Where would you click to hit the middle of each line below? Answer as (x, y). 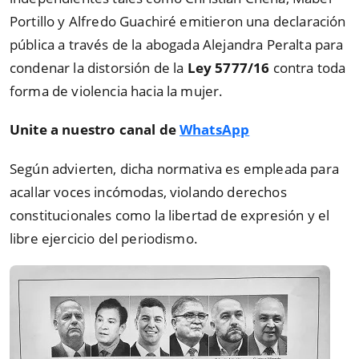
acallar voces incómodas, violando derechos (148, 192)
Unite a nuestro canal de (95, 130)
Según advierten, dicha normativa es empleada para (174, 168)
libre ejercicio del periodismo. (104, 238)
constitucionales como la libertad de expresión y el (170, 215)
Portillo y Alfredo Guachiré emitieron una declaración (178, 21)
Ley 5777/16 (230, 67)
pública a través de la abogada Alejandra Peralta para (177, 44)
